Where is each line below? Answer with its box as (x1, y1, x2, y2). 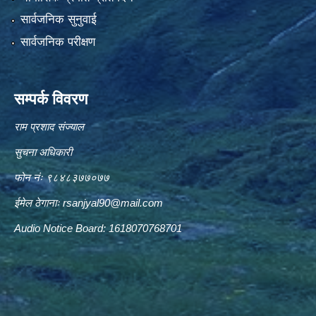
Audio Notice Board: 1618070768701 (14, 221, 182, 234)
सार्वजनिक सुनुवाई (20, 13, 97, 27)
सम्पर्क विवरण (14, 90, 87, 108)
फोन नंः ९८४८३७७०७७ (14, 171, 109, 183)
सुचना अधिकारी (14, 145, 72, 158)
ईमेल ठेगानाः (14, 196, 63, 209)
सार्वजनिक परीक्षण (20, 35, 95, 49)
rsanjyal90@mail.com (63, 196, 163, 209)
